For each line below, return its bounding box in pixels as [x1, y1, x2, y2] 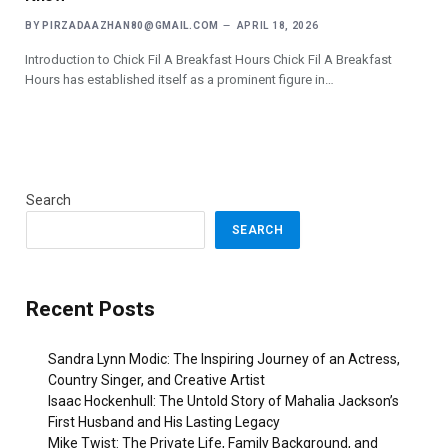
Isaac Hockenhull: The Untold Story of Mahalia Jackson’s [48, 393, 399, 410]
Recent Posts [26, 296, 155, 321]
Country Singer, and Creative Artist [48, 372, 265, 389]
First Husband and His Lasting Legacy [48, 414, 280, 431]
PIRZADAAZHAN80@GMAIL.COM [42, 19, 219, 31]
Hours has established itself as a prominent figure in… [25, 71, 334, 87]
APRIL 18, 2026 [236, 19, 319, 31]
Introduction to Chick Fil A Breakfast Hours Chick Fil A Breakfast [25, 51, 392, 67]
